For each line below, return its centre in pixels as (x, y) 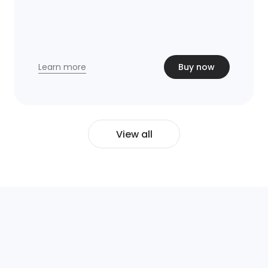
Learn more (62, 67)
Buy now (197, 67)
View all (134, 134)
